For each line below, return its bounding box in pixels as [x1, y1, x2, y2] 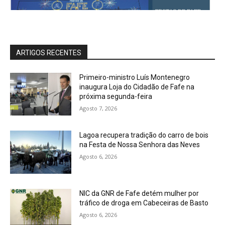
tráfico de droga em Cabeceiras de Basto [79, 198, 209, 207]
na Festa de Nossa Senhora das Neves [79, 141, 200, 149]
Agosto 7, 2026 [79, 104, 118, 112]
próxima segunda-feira [79, 92, 153, 100]
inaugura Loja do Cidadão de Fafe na [79, 82, 195, 91]
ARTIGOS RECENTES [16, 48, 81, 57]
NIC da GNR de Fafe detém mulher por [79, 189, 199, 197]
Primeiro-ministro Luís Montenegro [79, 73, 190, 81]
